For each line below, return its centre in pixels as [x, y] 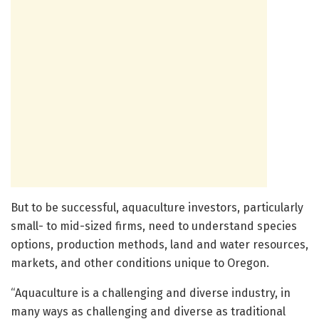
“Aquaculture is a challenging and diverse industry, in [151, 293]
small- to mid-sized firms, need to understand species [154, 226]
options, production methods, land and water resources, [159, 244]
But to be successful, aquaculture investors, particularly [157, 207]
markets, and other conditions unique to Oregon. [140, 263]
